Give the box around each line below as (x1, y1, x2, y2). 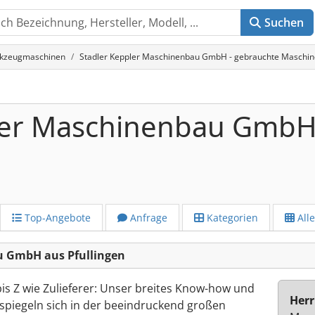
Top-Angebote (22, 211, 91, 224)
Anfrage (127, 211, 167, 224)
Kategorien (204, 211, 258, 224)
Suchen (264, 15, 304, 30)
